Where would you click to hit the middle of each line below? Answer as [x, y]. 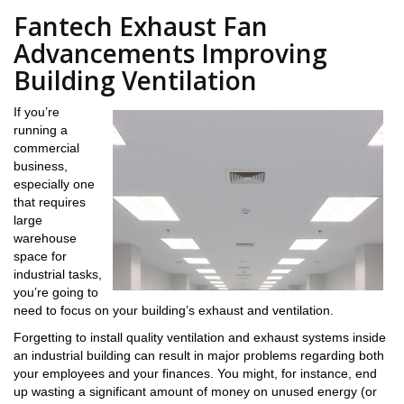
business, [41, 166]
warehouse [45, 238]
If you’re [37, 112]
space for [40, 256]
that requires [50, 202]
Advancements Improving [170, 53]
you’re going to [56, 292]
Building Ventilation [135, 80]
